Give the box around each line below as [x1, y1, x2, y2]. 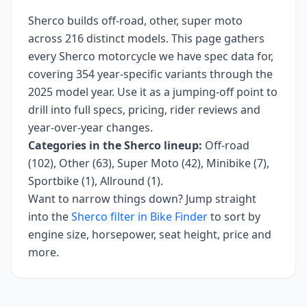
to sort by [210, 209, 260, 224]
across [28, 31, 65, 46]
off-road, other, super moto [101, 13, 243, 28]
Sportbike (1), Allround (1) [28, 173, 160, 188]
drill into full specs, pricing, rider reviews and [28, 102, 260, 117]
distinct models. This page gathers [84, 31, 265, 46]
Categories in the [28, 138, 124, 153]
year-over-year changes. [28, 120, 153, 135]
